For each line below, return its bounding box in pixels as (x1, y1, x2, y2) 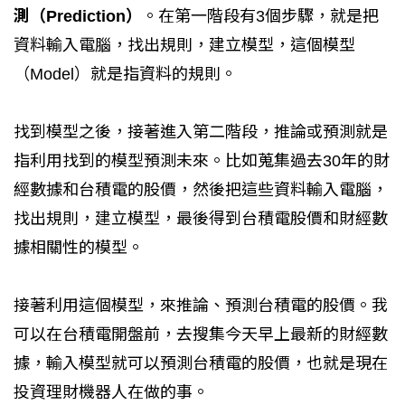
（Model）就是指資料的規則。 (14, 64, 237, 83)
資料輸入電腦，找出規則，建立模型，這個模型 (14, 35, 355, 54)
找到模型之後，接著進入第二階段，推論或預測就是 (14, 122, 388, 141)
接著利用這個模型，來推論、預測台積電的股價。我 (14, 296, 388, 315)
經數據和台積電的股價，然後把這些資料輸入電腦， (14, 180, 388, 199)
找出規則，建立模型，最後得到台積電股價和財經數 (14, 209, 388, 228)
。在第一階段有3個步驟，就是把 (142, 6, 379, 25)
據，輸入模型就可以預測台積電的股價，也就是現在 (14, 353, 388, 372)
